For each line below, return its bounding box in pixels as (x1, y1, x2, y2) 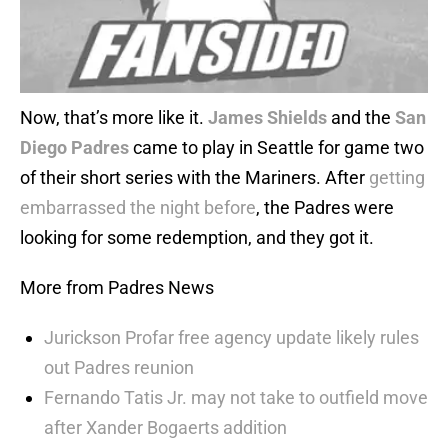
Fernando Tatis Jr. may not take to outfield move (44, 387, 428, 409)
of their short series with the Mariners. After (20, 167, 369, 189)
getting (369, 167, 425, 189)
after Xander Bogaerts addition (44, 417, 287, 439)
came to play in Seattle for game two (129, 137, 424, 159)
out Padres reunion (44, 357, 194, 379)
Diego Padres (20, 137, 129, 159)
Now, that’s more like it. (20, 107, 208, 129)
